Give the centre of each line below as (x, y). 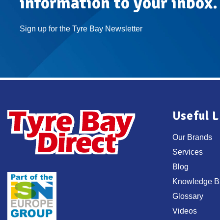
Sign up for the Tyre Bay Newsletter (81, 28)
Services (188, 152)
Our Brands (192, 137)
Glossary (188, 196)
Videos (185, 211)
